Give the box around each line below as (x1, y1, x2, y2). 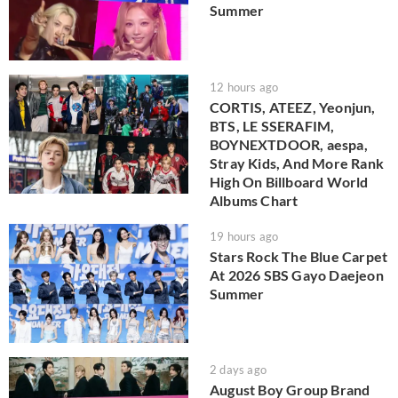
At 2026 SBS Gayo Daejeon (210, 266, 384, 283)
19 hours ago (210, 228, 279, 243)
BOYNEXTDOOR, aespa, (210, 135, 368, 153)
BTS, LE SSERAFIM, (210, 116, 335, 134)
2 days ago (210, 362, 267, 378)
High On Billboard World (210, 172, 369, 190)
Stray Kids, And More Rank (210, 154, 384, 171)
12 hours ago (210, 79, 279, 94)
